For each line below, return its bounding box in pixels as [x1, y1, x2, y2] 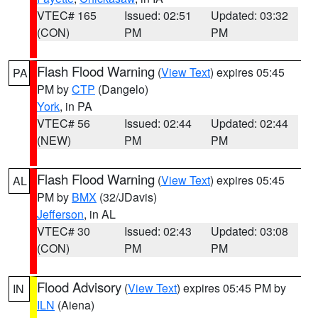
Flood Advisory [37, 278, 121, 296]
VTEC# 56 [37, 115, 90, 131]
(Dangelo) [95, 81, 148, 97]
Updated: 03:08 [211, 223, 289, 239]
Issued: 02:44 [124, 115, 192, 131]
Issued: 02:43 [124, 223, 192, 239]
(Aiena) [55, 297, 94, 313]
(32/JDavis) [97, 189, 157, 205]
